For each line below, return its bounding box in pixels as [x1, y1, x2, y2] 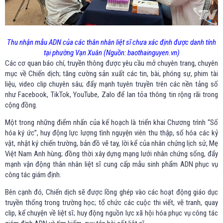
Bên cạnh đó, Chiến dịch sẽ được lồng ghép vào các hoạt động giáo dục [5, 187, 218, 197]
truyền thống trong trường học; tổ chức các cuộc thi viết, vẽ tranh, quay [5, 198, 218, 207]
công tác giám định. [5, 170, 61, 179]
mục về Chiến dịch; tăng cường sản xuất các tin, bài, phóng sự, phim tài [5, 69, 218, 78]
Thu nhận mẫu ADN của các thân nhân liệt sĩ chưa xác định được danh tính [7, 37, 216, 47]
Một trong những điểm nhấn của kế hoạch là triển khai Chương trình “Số [5, 117, 218, 127]
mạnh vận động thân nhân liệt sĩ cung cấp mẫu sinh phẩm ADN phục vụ [5, 159, 218, 169]
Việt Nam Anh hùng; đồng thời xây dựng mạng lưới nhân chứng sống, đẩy [5, 149, 218, 158]
